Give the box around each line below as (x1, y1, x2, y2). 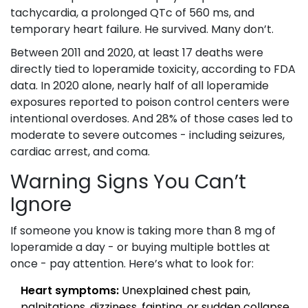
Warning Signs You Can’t (10, 168, 246, 196)
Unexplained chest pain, (119, 283, 250, 299)
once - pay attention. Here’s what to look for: (10, 256, 254, 272)
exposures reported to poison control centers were (10, 94, 289, 111)
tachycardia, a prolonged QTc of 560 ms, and (10, 5, 254, 21)
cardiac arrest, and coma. (10, 144, 150, 160)
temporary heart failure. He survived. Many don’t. (10, 21, 274, 38)
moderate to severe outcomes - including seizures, (10, 127, 285, 144)
